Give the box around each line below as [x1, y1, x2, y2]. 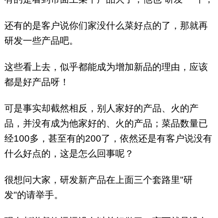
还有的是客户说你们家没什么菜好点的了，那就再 [4, 20, 208, 31]
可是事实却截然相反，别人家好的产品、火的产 [4, 103, 199, 114]
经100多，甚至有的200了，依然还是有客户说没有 [4, 133, 212, 144]
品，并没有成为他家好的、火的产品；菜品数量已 [4, 118, 208, 129]
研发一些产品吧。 [4, 36, 78, 46]
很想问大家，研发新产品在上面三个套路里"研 [4, 175, 193, 185]
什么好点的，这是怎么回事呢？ [4, 148, 134, 159]
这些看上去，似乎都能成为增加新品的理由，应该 [4, 62, 208, 73]
